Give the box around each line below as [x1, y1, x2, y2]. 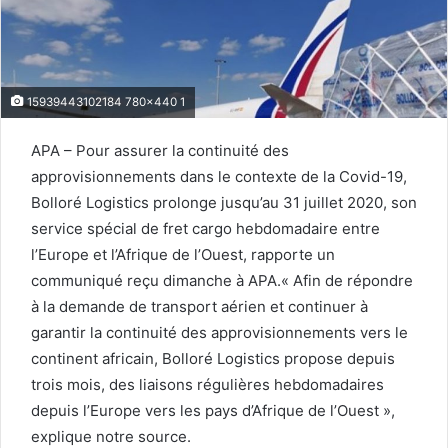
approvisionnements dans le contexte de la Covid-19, [31, 167, 407, 187]
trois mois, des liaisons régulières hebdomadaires [31, 375, 384, 395]
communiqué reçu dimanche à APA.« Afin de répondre [31, 271, 413, 291]
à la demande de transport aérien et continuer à [31, 297, 368, 317]
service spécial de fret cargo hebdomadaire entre [31, 219, 380, 239]
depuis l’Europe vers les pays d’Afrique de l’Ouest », [31, 401, 395, 421]
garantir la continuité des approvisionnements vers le [31, 323, 408, 343]
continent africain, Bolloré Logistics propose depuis [31, 349, 395, 369]
